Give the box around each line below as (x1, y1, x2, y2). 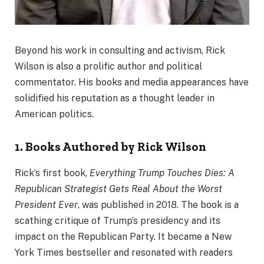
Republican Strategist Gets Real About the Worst (15, 183, 222, 194)
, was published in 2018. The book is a (78, 199, 239, 210)
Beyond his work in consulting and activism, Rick (15, 44, 225, 56)
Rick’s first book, (15, 167, 90, 179)
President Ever (15, 199, 78, 210)
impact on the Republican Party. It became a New (15, 230, 232, 242)
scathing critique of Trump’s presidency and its (15, 214, 220, 226)
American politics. (15, 108, 94, 120)
